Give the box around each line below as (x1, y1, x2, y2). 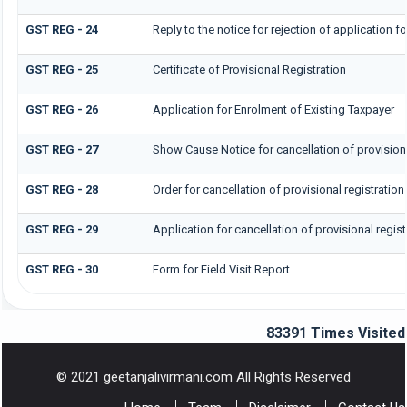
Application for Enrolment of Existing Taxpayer (152, 103, 394, 117)
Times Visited (311, 324, 405, 342)
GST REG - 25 (25, 63, 98, 77)
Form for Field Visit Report (152, 263, 290, 277)
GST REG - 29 (25, 223, 98, 237)
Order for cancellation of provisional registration (152, 183, 404, 197)
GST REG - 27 (25, 143, 98, 157)
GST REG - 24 (25, 23, 98, 37)
